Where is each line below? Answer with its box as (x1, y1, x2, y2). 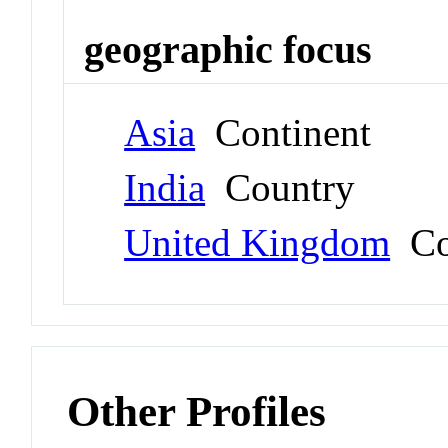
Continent (195, 110, 372, 154)
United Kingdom (124, 220, 391, 264)
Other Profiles (67, 387, 327, 435)
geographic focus (84, 26, 373, 72)
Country (205, 165, 356, 209)
